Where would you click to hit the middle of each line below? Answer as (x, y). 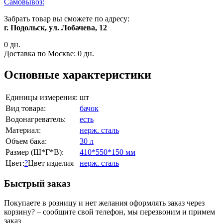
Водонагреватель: (36, 119)
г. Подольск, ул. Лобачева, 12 (56, 27)
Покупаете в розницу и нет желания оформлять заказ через (104, 203)
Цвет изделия (51, 163)
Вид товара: (26, 108)
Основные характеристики (78, 74)
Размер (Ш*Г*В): (35, 152)
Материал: (23, 130)
